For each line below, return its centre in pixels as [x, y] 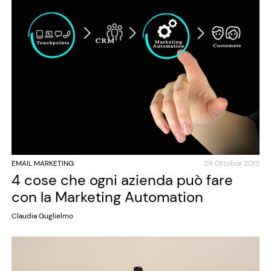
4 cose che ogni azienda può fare [122, 180]
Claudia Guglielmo [42, 216]
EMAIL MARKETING [42, 163]
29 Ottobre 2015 [232, 163]
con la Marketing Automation [107, 197]
